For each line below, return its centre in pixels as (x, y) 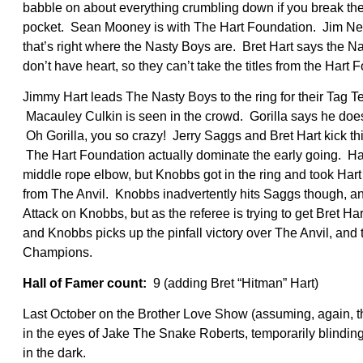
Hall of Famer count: (85, 283)
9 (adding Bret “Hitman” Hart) (233, 283)
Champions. (58, 252)
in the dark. (54, 352)
